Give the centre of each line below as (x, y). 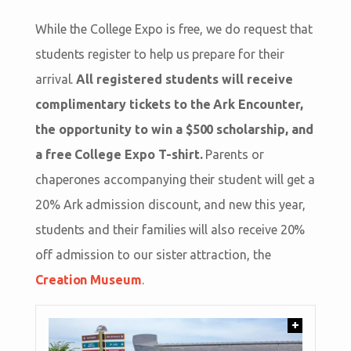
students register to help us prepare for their (159, 54)
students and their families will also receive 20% (170, 229)
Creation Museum (89, 279)
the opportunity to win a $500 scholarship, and (174, 129)
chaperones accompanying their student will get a (175, 179)
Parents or (233, 154)
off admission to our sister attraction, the (153, 254)
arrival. (56, 79)
